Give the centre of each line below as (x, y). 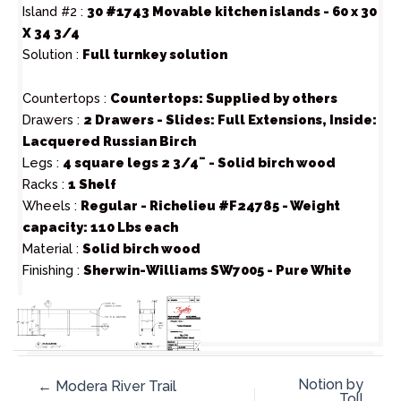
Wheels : (51, 206)
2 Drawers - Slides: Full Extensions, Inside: (230, 120)
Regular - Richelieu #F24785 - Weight (210, 206)
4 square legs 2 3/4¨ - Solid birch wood (199, 163)
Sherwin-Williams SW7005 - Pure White (218, 270)
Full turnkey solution (155, 54)
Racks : (45, 184)
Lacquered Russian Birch (109, 141)
